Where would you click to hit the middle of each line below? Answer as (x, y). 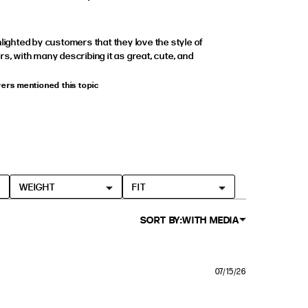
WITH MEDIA (211, 219)
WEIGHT (37, 186)
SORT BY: (161, 219)
